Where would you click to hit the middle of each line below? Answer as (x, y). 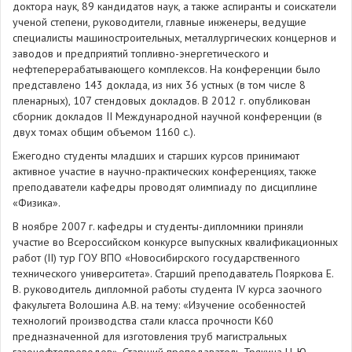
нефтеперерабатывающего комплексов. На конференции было (167, 69)
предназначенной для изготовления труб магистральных (150, 336)
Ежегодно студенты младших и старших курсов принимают (156, 156)
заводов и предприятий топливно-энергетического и (141, 53)
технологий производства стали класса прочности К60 (143, 321)
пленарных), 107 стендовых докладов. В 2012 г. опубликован (161, 101)
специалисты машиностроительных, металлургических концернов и (174, 38)
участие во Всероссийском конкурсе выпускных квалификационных (175, 242)
